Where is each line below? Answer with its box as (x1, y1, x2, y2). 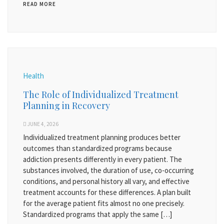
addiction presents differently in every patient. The (23, 154, 182, 164)
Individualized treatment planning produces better (23, 132, 180, 142)
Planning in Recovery (23, 99, 110, 111)
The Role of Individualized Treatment (23, 88, 178, 100)
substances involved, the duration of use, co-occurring (23, 165, 194, 175)
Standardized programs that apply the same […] (23, 209, 172, 219)
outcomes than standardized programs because (23, 143, 172, 153)
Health (23, 70, 44, 80)
